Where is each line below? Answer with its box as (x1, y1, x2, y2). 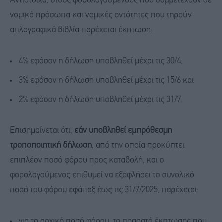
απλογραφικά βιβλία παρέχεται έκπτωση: (10, 26, 153, 35)
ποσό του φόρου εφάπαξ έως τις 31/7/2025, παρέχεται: (10, 186, 199, 195)
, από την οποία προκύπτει (92, 141, 184, 150)
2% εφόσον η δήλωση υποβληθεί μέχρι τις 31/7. (19, 95, 183, 104)
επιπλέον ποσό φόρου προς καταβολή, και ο (10, 156, 164, 165)
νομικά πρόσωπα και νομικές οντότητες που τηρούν (10, 11, 192, 20)
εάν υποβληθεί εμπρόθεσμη (74, 126, 172, 135)
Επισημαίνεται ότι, (10, 126, 74, 135)
